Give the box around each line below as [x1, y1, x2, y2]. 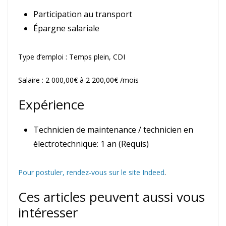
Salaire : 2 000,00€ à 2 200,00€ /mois [18, 75, 139, 85]
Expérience [18, 95, 84, 114]
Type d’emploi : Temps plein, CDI [18, 52, 125, 62]
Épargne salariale [33, 23, 99, 34]
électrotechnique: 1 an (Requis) [33, 138, 149, 150]
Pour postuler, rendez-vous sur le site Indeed [18, 167, 164, 178]
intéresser [18, 203, 78, 222]
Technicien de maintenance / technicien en [33, 124, 193, 136]
